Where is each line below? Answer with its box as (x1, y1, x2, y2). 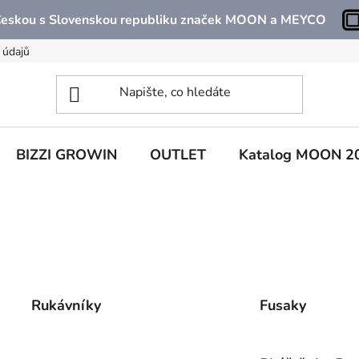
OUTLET (150, 145, 206, 164)
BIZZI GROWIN (16, 145, 117, 164)
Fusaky (259, 295, 306, 315)
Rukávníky (31, 295, 102, 315)
